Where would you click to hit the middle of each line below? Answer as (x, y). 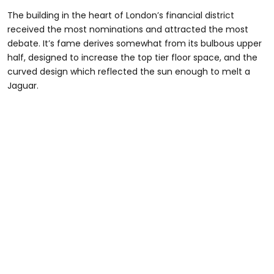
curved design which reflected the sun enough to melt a (129, 71)
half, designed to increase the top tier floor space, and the (132, 57)
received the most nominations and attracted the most (128, 29)
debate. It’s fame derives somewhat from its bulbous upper (135, 43)
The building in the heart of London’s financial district (121, 15)
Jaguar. (23, 85)
